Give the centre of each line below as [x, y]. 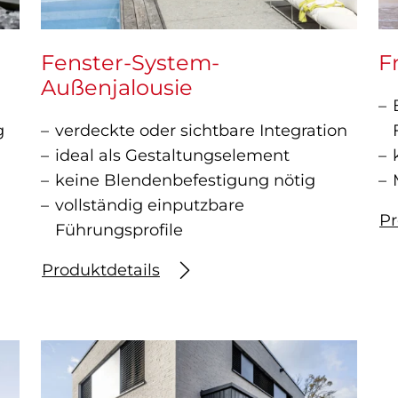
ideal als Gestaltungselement [172, 156]
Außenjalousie [117, 88]
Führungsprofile [119, 231]
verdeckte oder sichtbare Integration [201, 131]
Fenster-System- [130, 63]
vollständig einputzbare [150, 206]
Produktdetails [101, 271]
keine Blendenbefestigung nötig [185, 181]
